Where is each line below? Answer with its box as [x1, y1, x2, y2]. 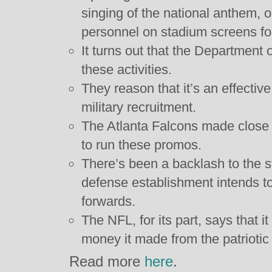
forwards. [81, 194, 135, 209]
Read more [69, 253, 144, 270]
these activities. [81, 62, 172, 77]
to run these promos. [81, 137, 202, 152]
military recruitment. [81, 100, 196, 115]
